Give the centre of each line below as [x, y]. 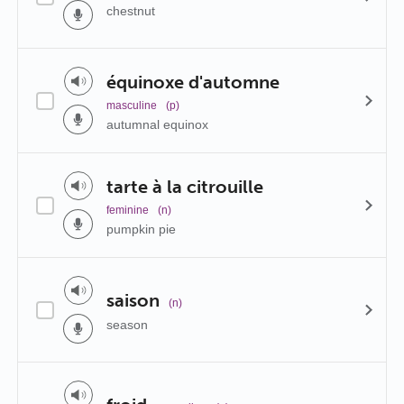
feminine [128, 210]
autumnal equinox [157, 124]
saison [133, 300]
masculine [132, 105]
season [127, 324]
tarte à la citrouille [185, 186]
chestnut [131, 10]
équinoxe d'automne [193, 82]
